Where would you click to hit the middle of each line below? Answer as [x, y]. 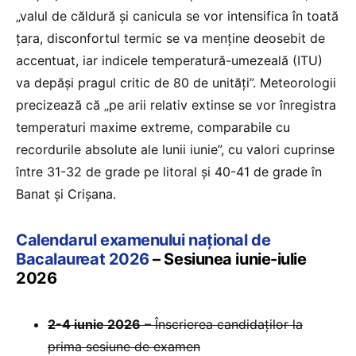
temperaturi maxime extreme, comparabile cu [153, 127]
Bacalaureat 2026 [83, 259]
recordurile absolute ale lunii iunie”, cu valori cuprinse [175, 149]
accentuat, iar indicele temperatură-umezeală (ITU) [169, 60]
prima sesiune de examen [124, 346]
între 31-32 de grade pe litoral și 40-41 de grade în [169, 171]
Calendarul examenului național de [143, 240]
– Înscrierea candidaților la [222, 324]
